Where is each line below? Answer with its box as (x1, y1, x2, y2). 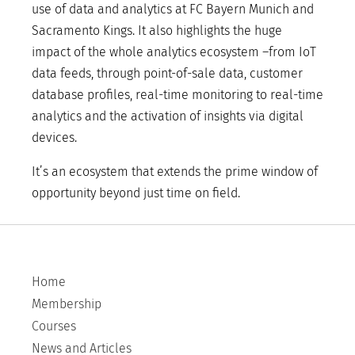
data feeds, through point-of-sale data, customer (32, 66, 303, 81)
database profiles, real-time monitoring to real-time (32, 87, 323, 102)
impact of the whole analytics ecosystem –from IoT (32, 44, 316, 59)
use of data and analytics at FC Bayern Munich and (32, 2, 314, 17)
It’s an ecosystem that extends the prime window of (32, 164, 318, 179)
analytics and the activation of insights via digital (32, 109, 303, 124)
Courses (32, 319, 76, 334)
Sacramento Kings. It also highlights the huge (32, 23, 282, 38)
